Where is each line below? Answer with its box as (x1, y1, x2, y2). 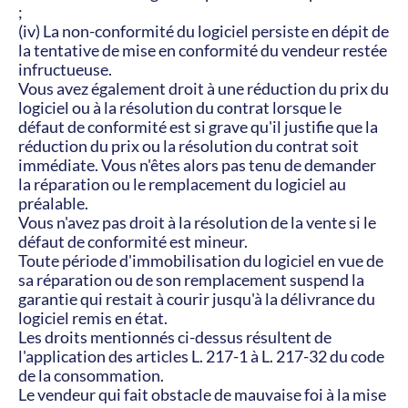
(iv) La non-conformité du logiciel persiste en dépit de (18, 21, 389, 41)
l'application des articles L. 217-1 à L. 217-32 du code (18, 346, 384, 366)
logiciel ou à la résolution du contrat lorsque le (18, 97, 342, 117)
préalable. (18, 193, 88, 213)
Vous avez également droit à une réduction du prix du (18, 78, 389, 98)
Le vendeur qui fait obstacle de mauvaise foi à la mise (18, 384, 386, 404)
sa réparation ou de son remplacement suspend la (18, 270, 364, 290)
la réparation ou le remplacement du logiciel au (18, 174, 346, 194)
